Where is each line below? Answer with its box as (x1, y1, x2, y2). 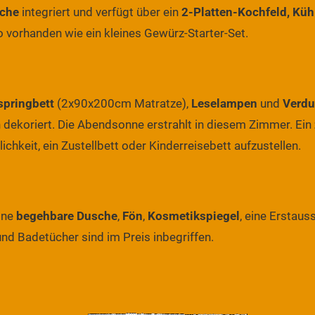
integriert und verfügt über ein (19, 4, 181, 19)
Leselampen (191, 96, 257, 110)
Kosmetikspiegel (148, 208, 240, 223)
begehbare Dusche (16, 208, 117, 223)
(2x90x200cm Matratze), (54, 96, 191, 110)
